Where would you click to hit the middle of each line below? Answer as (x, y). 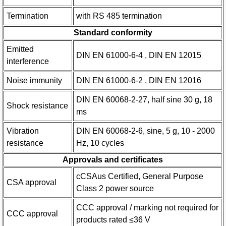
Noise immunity (35, 80)
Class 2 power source (115, 188)
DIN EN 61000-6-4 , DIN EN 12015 (139, 55)
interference (28, 61)
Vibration (23, 131)
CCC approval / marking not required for (148, 207)
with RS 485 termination (119, 16)
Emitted (20, 49)
